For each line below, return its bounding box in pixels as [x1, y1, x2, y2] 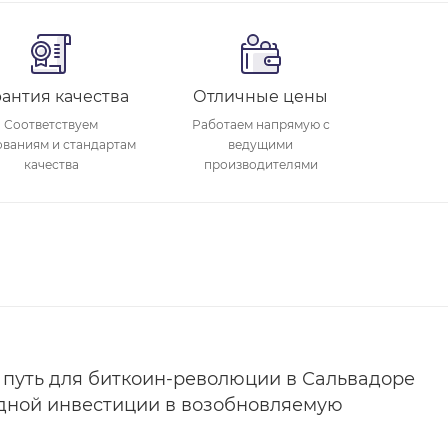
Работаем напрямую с [191, 116, 330, 132]
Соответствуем [4, 116, 98, 132]
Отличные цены [193, 86, 329, 106]
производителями [203, 156, 318, 172]
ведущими [228, 136, 294, 152]
